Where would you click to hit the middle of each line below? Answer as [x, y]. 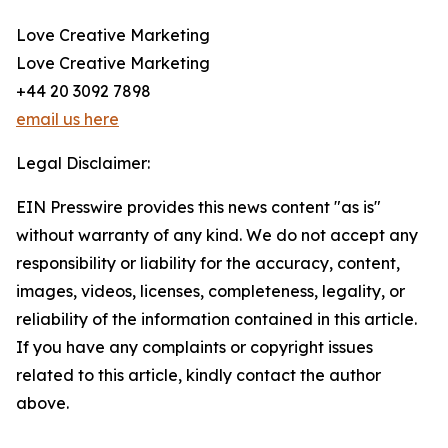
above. [42, 403]
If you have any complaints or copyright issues [194, 347]
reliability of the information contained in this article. [216, 319]
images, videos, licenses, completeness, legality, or [210, 291]
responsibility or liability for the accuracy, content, [208, 263]
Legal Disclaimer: [83, 163]
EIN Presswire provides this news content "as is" [198, 207]
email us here [67, 119]
